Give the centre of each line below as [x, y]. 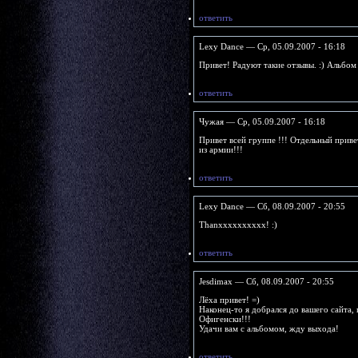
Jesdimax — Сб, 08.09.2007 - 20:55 [266, 281]
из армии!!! [221, 149]
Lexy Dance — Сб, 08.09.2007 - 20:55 [272, 206]
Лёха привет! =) [229, 299]
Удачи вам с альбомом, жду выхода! [268, 328]
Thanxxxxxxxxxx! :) [238, 224]
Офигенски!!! [225, 318]
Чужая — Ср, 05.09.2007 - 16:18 [262, 121]
